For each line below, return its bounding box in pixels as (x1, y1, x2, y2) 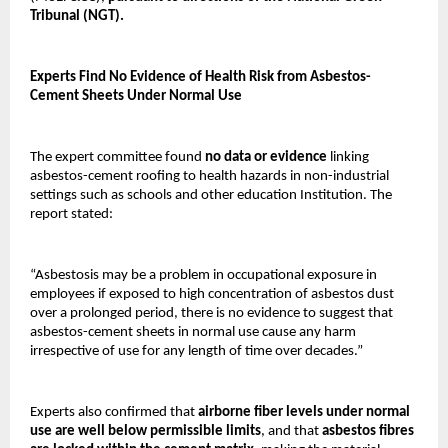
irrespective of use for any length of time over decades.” (30, 344, 363, 360)
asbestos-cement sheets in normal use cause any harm (30, 325, 356, 341)
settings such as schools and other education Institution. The (30, 188, 392, 204)
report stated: (30, 207, 113, 223)
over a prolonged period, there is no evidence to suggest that (30, 306, 393, 322)
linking (327, 150, 369, 166)
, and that (261, 424, 322, 440)
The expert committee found (30, 150, 205, 166)
